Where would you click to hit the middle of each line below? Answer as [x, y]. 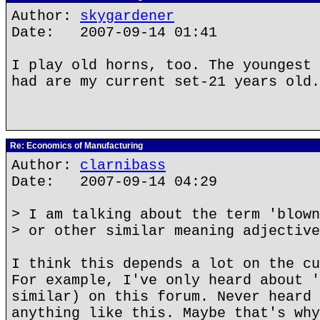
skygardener [127, 16]
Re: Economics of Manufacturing [75, 146]
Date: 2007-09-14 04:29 [114, 182]
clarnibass [123, 165]
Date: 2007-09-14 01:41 [114, 32]
